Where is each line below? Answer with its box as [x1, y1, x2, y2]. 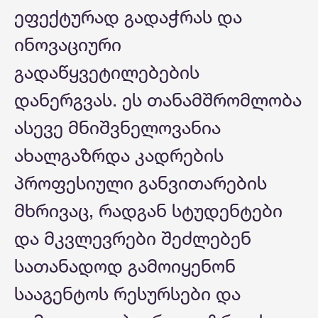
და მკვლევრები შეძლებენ [14, 227, 251, 250]
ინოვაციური [14, 33, 121, 56]
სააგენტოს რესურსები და [14, 283, 241, 305]
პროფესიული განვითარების [14, 172, 267, 194]
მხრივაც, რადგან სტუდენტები [14, 199, 283, 222]
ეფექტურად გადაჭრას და [14, 6, 242, 28]
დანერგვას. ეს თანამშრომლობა [14, 89, 302, 111]
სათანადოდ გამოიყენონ [14, 255, 236, 278]
